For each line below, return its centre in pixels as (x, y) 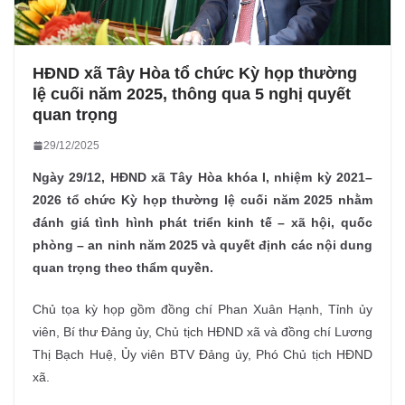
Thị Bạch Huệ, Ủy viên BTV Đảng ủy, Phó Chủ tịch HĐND (202, 354)
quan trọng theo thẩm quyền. (123, 267)
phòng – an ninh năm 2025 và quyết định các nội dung (202, 245)
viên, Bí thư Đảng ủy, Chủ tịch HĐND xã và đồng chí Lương (202, 331)
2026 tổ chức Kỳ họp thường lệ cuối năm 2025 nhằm (202, 199)
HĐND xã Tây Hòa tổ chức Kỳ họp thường (195, 73)
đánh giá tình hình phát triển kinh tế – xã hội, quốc (202, 222)
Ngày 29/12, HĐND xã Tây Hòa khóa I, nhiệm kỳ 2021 (199, 177)
